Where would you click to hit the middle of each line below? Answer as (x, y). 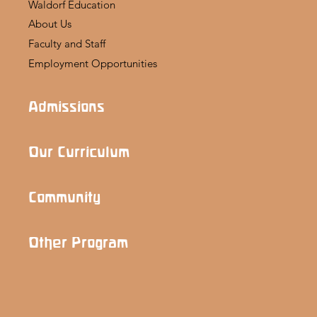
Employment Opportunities (93, 63)
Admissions (67, 106)
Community (64, 197)
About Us (50, 24)
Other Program (78, 242)
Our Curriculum (79, 152)
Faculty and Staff (67, 44)
